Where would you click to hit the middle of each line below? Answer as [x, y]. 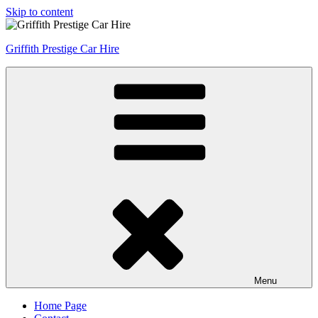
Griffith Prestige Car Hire [62, 49]
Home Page [60, 306]
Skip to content [39, 12]
